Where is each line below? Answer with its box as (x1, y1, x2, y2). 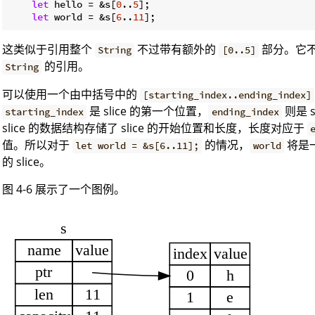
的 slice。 (2, 154, 51, 170)
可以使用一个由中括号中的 (2, 86, 140, 103)
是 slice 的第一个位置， (86, 103, 209, 120)
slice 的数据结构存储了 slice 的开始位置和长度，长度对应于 (2, 120, 307, 136)
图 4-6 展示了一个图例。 (2, 181, 125, 198)
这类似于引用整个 (2, 41, 95, 58)
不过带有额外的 (134, 41, 219, 58)
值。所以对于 (2, 137, 72, 153)
